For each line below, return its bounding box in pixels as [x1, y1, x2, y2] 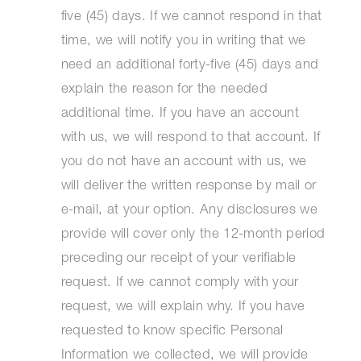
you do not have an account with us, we [60, 156, 307, 170]
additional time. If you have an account [60, 107, 299, 122]
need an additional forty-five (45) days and [60, 59, 319, 73]
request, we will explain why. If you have [60, 301, 305, 315]
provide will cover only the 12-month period [60, 228, 326, 243]
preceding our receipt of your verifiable [60, 252, 297, 267]
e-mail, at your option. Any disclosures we [60, 204, 317, 218]
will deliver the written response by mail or [60, 180, 317, 194]
